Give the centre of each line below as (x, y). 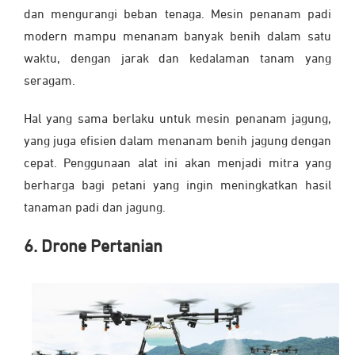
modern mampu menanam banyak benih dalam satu (177, 38)
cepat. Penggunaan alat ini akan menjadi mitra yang (177, 164)
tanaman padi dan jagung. (95, 209)
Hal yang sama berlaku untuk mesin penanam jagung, (177, 120)
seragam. (51, 82)
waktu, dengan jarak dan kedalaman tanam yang (177, 60)
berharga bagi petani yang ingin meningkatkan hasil (177, 187)
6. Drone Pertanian (93, 248)
